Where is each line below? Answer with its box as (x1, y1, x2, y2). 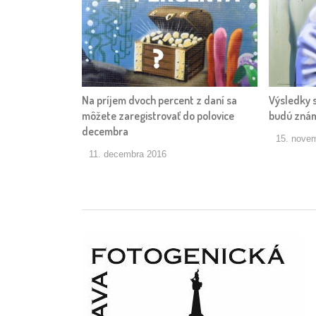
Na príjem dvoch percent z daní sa (82, 92, 237, 107)
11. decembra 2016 (89, 148, 166, 159)
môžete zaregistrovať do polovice (82, 108, 234, 123)
